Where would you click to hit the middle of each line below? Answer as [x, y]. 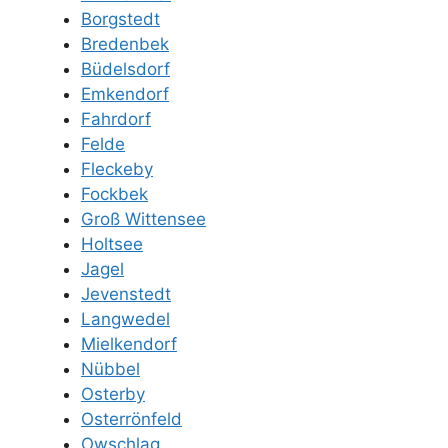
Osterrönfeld [131, 418]
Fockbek [114, 193]
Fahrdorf [116, 118]
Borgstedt [120, 18]
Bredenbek [125, 43]
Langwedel [125, 318]
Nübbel [110, 368]
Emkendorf [125, 93]
